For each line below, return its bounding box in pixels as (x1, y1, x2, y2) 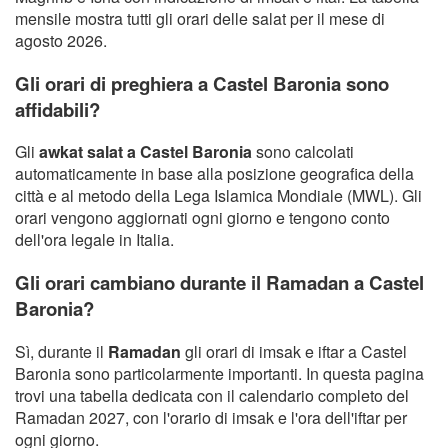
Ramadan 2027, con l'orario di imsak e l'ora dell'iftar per (15, 405, 407, 429)
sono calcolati (252, 140, 354, 164)
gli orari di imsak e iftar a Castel (181, 339, 407, 363)
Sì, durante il (15, 339, 108, 363)
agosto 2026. (15, 29, 107, 53)
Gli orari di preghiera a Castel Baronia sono (15, 69, 389, 97)
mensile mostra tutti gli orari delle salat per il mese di (15, 7, 385, 31)
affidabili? (15, 95, 100, 123)
